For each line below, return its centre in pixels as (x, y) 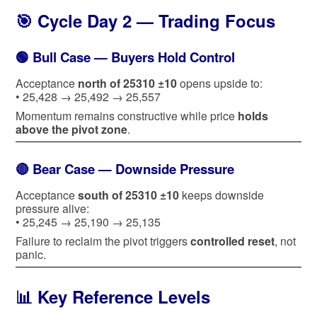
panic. (31, 254)
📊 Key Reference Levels (113, 296)
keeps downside (221, 195)
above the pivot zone (71, 129)
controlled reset (232, 241)
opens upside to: (220, 83)
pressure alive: (52, 208)
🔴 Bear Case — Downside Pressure (125, 168)
